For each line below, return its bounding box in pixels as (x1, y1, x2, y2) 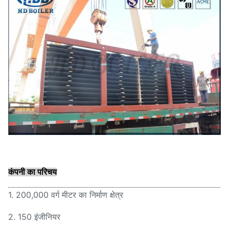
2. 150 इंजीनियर (8, 211, 60, 222)
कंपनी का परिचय (8, 167, 57, 176)
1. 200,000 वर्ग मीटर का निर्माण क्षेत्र (8, 189, 123, 200)
